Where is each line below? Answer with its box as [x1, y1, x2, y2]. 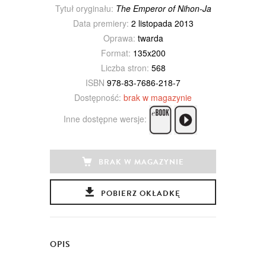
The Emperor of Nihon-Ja [115, 2, 211, 14]
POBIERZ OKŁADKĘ [100, 187, 180, 199]
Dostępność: [74, 91, 121, 103]
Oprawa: [103, 31, 135, 44]
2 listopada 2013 [128, 17, 194, 29]
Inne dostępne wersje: [63, 112, 149, 125]
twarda [135, 31, 163, 44]
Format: [100, 46, 131, 59]
